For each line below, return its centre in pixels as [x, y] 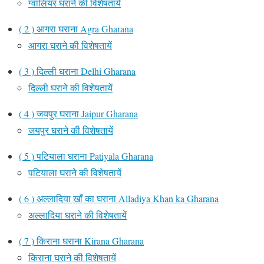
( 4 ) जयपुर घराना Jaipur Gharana [78, 113]
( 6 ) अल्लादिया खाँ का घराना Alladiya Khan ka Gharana [119, 198]
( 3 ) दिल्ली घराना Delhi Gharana [77, 71]
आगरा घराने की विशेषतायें [70, 45]
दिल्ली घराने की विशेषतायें [70, 87]
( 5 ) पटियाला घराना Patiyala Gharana [86, 156]
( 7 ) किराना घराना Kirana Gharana [81, 240]
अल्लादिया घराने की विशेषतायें [77, 214]
